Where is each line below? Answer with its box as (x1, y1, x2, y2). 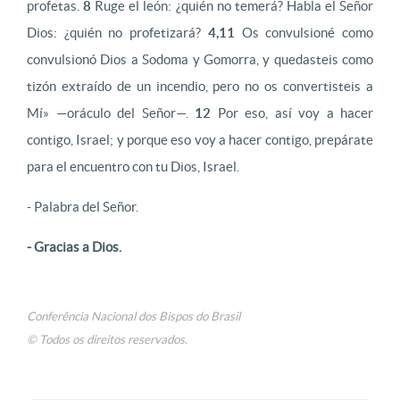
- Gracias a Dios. (27, 239, 121, 254)
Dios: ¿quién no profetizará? (27, 25, 208, 40)
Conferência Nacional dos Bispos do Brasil (27, 310, 240, 323)
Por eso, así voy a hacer (211, 105, 373, 121)
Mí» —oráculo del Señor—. (27, 105, 195, 121)
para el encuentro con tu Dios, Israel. (27, 159, 239, 174)
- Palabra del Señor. (27, 199, 138, 214)
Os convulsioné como (234, 25, 374, 40)
